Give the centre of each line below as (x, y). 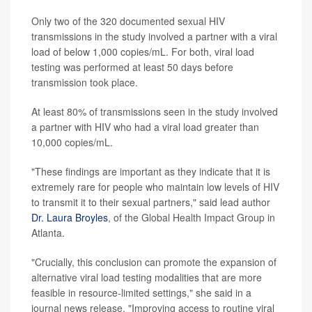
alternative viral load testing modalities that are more (147, 278)
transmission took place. (85, 83)
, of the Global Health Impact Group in (192, 218)
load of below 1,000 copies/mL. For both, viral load (143, 52)
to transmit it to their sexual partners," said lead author (151, 202)
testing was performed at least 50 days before (132, 67)
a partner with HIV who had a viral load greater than (145, 127)
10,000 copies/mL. (72, 142)
